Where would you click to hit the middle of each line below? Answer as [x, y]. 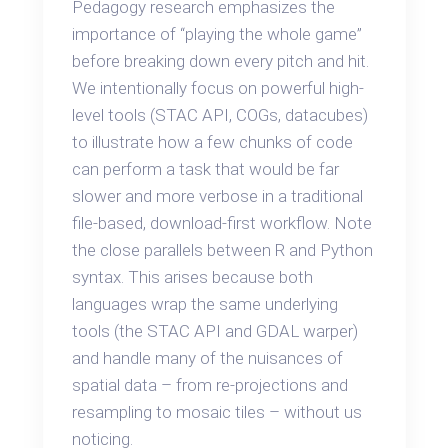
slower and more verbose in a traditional [218, 195]
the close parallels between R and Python [223, 249]
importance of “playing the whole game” [217, 33]
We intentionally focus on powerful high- [218, 87]
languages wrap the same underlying [205, 303]
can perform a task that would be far [206, 168]
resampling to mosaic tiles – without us [217, 411]
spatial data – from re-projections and [210, 384]
